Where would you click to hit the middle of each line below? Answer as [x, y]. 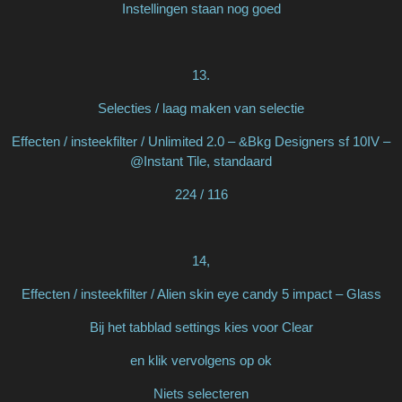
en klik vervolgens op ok [201, 360]
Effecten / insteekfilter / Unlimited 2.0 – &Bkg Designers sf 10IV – [201, 141]
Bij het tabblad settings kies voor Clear [201, 327]
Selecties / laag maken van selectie [201, 108]
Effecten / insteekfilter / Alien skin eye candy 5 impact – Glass [201, 293]
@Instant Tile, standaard [201, 161]
